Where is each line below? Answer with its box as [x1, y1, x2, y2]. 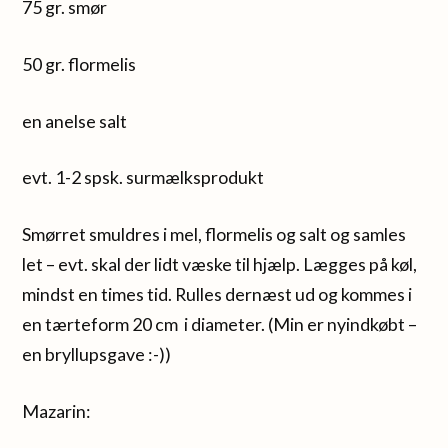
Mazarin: [22, 400, 92, 422]
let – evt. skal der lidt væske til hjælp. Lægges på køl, [22, 253, 418, 276]
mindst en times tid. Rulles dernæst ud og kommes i [22, 283, 413, 306]
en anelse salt [22, 109, 128, 132]
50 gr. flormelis [22, 52, 137, 75]
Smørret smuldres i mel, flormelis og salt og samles [22, 223, 407, 246]
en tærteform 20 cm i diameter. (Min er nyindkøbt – [22, 313, 418, 336]
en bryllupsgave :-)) [22, 343, 172, 366]
